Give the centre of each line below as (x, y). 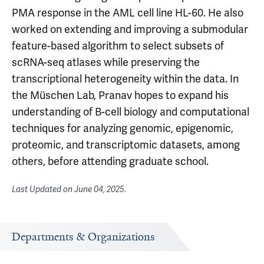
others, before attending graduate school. (110, 161)
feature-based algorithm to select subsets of (118, 46)
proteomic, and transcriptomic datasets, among (126, 145)
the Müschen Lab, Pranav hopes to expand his (120, 95)
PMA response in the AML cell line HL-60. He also (128, 13)
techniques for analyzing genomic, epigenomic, (123, 128)
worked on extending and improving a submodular (130, 29)
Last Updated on (43, 189)
